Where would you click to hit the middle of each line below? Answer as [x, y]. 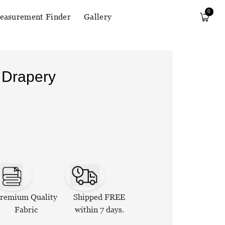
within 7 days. [99, 209]
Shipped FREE [99, 197]
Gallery [98, 17]
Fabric [26, 209]
